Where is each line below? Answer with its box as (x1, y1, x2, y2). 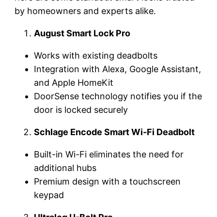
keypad (34, 189, 64, 200)
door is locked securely (34, 104, 128, 115)
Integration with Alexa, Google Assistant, (34, 63, 201, 74)
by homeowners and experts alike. (15, 5, 156, 16)
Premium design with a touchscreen (34, 176, 181, 186)
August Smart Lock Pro (34, 28, 131, 38)
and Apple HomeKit (34, 77, 114, 88)
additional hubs (34, 162, 97, 173)
